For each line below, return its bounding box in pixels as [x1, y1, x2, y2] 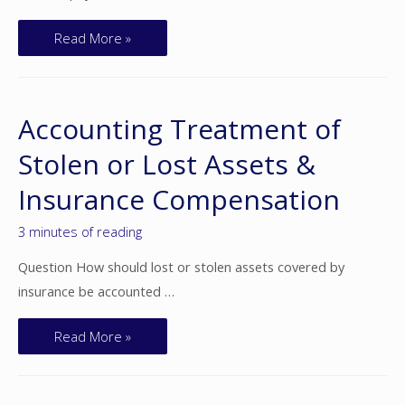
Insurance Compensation [18, 181, 340, 219]
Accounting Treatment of [18, 110, 341, 148]
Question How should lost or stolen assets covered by [18, 257, 344, 276]
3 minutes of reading [18, 222, 142, 241]
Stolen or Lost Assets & [18, 146, 316, 184]
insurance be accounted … [18, 281, 174, 300]
